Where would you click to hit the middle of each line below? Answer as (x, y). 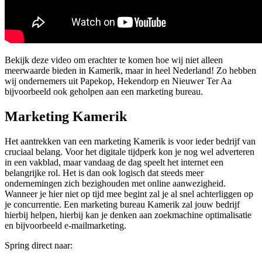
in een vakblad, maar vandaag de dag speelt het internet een (114, 163)
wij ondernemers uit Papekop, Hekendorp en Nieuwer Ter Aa (118, 81)
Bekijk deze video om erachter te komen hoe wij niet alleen (114, 60)
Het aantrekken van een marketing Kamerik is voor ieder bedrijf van (130, 142)
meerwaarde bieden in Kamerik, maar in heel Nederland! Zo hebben (130, 71)
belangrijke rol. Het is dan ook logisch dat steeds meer (104, 173)
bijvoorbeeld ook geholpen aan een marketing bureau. (104, 92)
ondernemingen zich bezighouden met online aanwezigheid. (115, 184)
